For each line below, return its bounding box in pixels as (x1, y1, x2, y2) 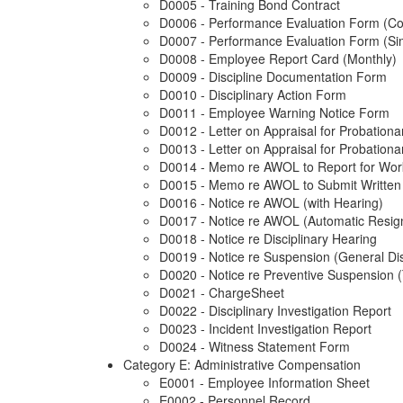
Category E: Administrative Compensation (123, 355, 361, 374)
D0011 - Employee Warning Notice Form (159, 103, 390, 122)
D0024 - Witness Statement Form (159, 337, 350, 356)
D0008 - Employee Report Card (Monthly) (159, 49, 397, 68)
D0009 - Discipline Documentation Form (159, 67, 387, 86)
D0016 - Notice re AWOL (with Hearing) (159, 193, 383, 212)
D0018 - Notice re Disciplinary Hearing (159, 229, 377, 248)
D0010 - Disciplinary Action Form (159, 85, 346, 104)
